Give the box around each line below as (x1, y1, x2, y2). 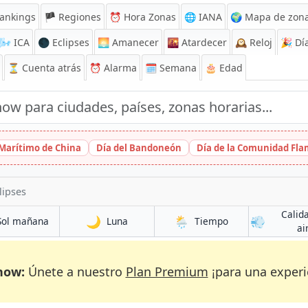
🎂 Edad (205, 61, 243, 74)
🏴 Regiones (44, 10, 101, 23)
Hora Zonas (121, 10, 176, 23)
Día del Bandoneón (96, 142, 181, 154)
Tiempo (195, 214, 229, 228)
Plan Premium (125, 263, 208, 280)
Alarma (101, 61, 137, 74)
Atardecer (179, 36, 227, 49)
